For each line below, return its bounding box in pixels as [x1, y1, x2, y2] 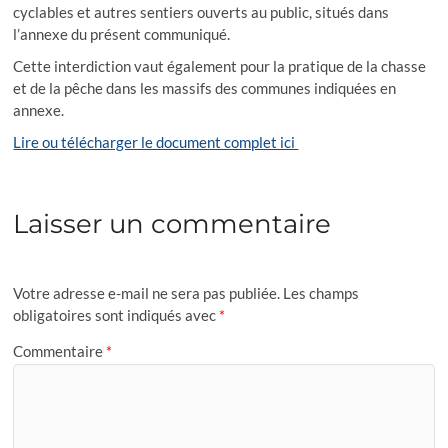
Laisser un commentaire [13, 207, 332, 240]
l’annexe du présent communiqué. [13, 24, 231, 43]
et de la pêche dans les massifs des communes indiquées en [13, 78, 397, 97]
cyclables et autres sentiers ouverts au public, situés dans [13, 2, 390, 21]
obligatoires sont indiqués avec [13, 306, 220, 325]
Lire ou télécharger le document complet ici [13, 132, 299, 151]
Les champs [283, 284, 360, 303]
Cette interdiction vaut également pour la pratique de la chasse [13, 56, 427, 75]
